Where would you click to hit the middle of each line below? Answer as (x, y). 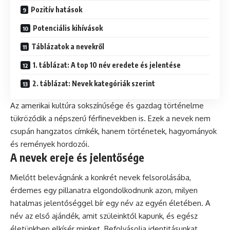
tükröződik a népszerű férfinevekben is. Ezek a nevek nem (110, 118)
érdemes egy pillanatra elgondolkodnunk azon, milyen (104, 190)
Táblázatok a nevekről (68, 46)
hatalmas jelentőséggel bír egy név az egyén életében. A (110, 203)
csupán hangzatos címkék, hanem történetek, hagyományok (113, 131)
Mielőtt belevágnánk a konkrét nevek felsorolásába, (101, 178)
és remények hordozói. (50, 144)
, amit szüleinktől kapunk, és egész (138, 216)
